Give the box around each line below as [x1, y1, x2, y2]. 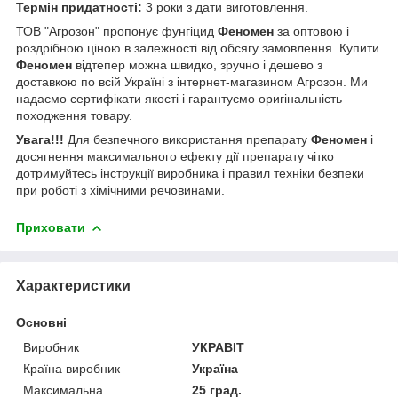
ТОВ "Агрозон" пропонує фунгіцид [16, 24, 218, 39]
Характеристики [16, 277, 131, 293]
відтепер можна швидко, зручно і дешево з [72, 58, 322, 73]
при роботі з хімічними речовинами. [16, 183, 225, 198]
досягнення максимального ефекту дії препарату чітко [16, 149, 334, 164]
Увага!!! [16, 132, 68, 147]
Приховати [16, 220, 85, 235]
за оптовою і [274, 24, 349, 39]
